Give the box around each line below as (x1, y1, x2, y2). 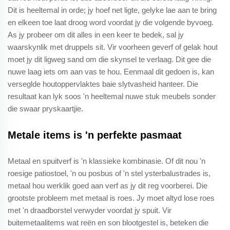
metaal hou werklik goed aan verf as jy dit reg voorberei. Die (8, 181, 207, 190)
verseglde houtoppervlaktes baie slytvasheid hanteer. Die (8, 79, 198, 88)
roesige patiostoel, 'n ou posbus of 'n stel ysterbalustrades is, (8, 168, 210, 178)
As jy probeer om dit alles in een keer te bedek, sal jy (8, 30, 184, 39)
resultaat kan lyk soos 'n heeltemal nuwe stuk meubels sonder (8, 91, 216, 101)
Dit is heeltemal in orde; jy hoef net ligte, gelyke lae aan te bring (8, 5, 217, 14)
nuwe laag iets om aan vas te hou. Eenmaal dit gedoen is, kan (8, 67, 214, 76)
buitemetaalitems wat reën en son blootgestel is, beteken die (8, 218, 208, 227)
